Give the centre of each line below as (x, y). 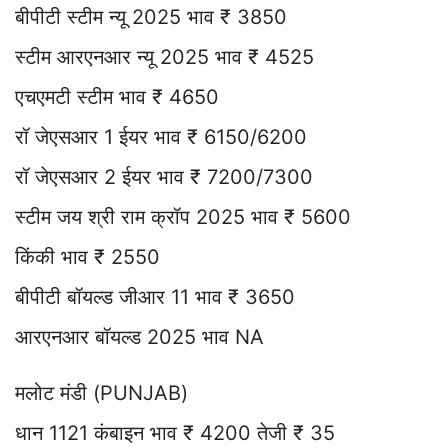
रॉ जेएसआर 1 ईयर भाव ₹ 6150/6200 (161, 136)
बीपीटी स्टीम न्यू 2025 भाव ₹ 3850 (151, 16)
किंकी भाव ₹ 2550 (87, 256)
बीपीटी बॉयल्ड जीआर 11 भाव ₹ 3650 (155, 296)
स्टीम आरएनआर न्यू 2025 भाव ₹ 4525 (164, 56)
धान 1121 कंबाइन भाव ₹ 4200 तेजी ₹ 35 (175, 432)
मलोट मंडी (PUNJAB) (101, 392)
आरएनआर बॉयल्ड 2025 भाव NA (139, 336)
